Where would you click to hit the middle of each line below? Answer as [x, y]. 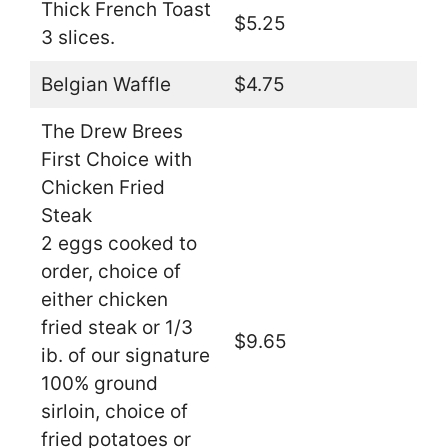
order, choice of [110, 271]
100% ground [99, 383]
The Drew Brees [111, 131]
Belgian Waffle [105, 84]
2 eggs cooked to [118, 243]
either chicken [104, 299]
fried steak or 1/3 [116, 327]
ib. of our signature [125, 355]
